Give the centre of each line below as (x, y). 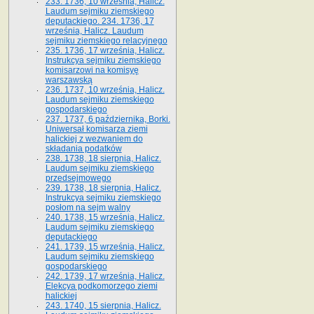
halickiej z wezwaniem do (94, 138)
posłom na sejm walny (88, 207)
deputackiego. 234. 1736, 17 (100, 21)
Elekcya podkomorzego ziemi (101, 286)
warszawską (69, 80)
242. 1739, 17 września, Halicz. (105, 276)
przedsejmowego (78, 178)
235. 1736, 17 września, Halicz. (105, 50)
